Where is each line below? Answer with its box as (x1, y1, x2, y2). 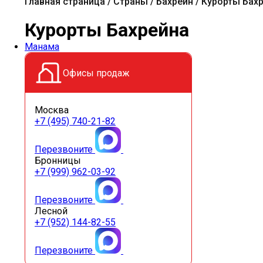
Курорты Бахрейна (25, 19, 189, 41)
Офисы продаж (63, 67, 130, 79)
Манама (25, 41, 59, 52)
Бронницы (35, 155, 81, 166)
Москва (35, 104, 69, 116)
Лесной (35, 205, 68, 217)
